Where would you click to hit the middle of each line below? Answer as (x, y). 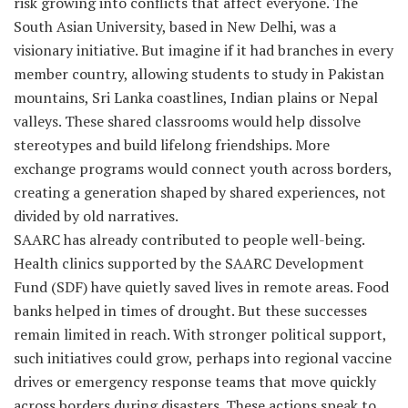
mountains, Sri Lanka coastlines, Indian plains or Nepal (196, 97)
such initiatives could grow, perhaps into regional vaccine (203, 357)
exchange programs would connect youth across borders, (203, 168)
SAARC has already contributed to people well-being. (189, 239)
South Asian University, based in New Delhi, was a (175, 26)
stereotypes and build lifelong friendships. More (172, 144)
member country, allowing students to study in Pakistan (199, 73)
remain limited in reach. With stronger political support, (200, 334)
